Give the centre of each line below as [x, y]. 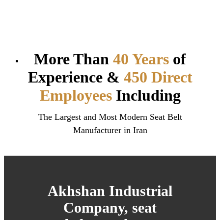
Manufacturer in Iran [110, 130]
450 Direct [158, 77]
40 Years [141, 59]
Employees [76, 96]
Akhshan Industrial [110, 191]
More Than [73, 59]
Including [146, 96]
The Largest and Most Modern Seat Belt [110, 117]
